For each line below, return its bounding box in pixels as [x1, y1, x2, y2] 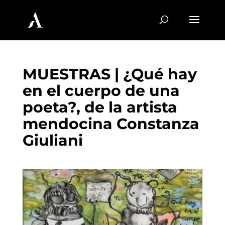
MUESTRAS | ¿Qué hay [22, 65, 197, 83]
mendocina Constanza [22, 115, 199, 133]
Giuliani [22, 131, 83, 150]
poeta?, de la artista [22, 98, 177, 117]
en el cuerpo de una [22, 81, 180, 100]
